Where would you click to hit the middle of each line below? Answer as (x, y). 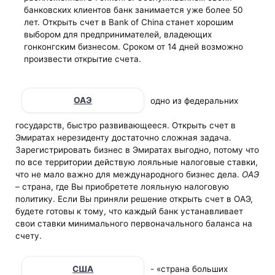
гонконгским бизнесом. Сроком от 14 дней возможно (133, 46)
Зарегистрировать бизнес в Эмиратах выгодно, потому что (137, 149)
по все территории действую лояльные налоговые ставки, (137, 162)
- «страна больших (189, 269)
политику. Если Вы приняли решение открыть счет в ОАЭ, (134, 199)
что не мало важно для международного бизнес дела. (129, 174)
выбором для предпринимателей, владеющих (118, 34)
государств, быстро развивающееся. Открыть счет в (126, 125)
